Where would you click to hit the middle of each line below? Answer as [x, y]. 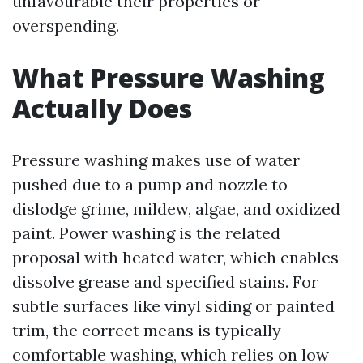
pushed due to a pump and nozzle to [150, 184]
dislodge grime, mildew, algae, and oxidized [176, 209]
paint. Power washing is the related [146, 233]
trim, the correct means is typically [147, 330]
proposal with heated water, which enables [175, 257]
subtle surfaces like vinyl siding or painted [173, 306]
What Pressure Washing [169, 77]
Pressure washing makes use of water [156, 160]
